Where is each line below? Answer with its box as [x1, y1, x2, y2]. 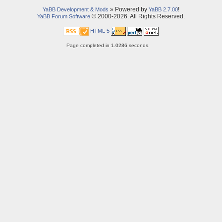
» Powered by [109, 6, 149, 13]
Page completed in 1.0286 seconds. [66, 43, 150, 49]
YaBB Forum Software [37, 13, 90, 20]
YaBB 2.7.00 [149, 6, 178, 13]
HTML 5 [90, 28, 110, 34]
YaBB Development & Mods [43, 6, 109, 13]
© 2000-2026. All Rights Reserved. [90, 13, 185, 20]
